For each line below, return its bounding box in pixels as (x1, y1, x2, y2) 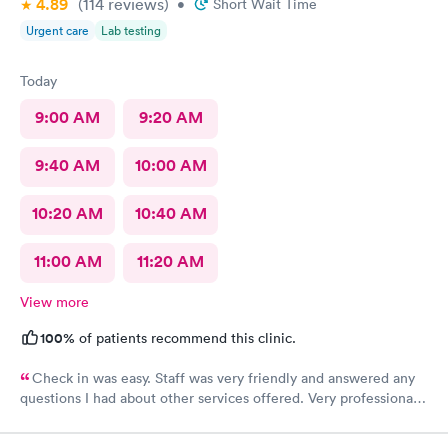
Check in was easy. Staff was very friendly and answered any (32, 369, 415, 388)
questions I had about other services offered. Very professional (20, 389, 417, 408)
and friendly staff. (20, 413, 131, 432)
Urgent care (26, 22, 89, 40)
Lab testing (101, 22, 161, 40)
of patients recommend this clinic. (75, 329, 296, 348)
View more (20, 293, 89, 312)
